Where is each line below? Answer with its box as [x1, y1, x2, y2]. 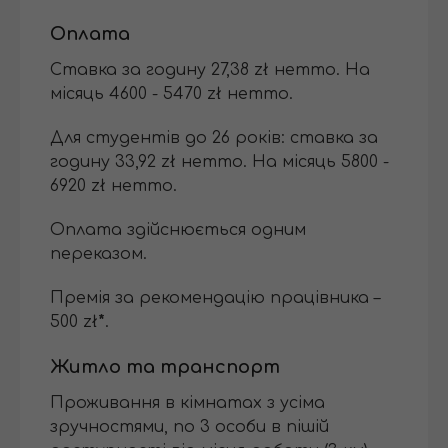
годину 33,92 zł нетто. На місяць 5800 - [50, 153, 389, 172]
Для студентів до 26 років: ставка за [50, 129, 378, 148]
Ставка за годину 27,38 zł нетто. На [50, 61, 370, 80]
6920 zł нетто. [50, 177, 177, 196]
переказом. [50, 245, 147, 264]
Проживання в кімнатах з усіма [50, 394, 325, 413]
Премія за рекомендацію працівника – [50, 289, 380, 308]
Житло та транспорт [50, 357, 280, 378]
